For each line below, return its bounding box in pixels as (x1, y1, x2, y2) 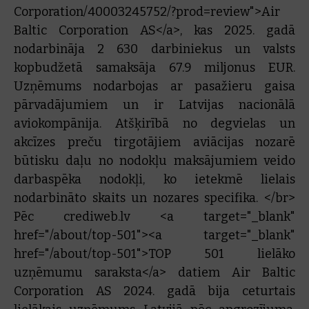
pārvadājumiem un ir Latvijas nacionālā (14, 97, 295, 112)
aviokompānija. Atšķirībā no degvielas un (14, 116, 295, 131)
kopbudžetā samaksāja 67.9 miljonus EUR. (14, 60, 295, 75)
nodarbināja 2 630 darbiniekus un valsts (14, 41, 295, 57)
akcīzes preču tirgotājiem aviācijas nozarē (14, 134, 295, 150)
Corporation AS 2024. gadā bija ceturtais (14, 283, 295, 299)
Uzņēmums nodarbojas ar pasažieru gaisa (14, 79, 295, 94)
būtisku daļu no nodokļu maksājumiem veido (14, 153, 295, 168)
